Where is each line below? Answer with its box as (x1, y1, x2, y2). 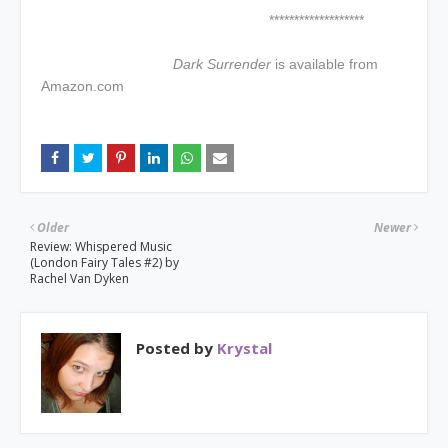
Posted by (136, 338, 213, 358)
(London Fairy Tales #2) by (30, 254, 179, 271)
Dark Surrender (173, 56, 271, 72)
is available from (275, 56, 378, 72)
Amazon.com (41, 78, 124, 94)
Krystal (213, 338, 272, 358)
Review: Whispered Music (30, 238, 172, 255)
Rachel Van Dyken (30, 270, 129, 287)
